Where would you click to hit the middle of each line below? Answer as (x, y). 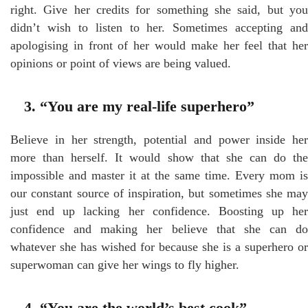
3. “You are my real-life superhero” (139, 106)
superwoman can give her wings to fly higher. (125, 264)
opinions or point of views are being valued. (121, 63)
